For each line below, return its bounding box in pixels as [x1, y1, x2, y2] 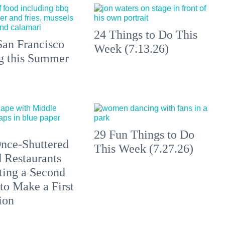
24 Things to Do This [94, 28, 198, 42]
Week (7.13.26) [94, 42, 169, 56]
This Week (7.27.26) [94, 142, 194, 156]
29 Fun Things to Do [94, 128, 195, 142]
